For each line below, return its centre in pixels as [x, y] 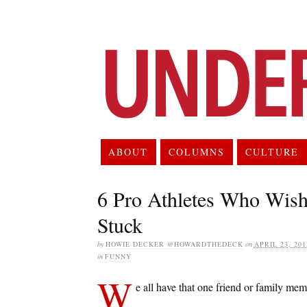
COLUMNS [197, 151]
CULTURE [272, 151]
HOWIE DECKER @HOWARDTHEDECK [174, 244]
